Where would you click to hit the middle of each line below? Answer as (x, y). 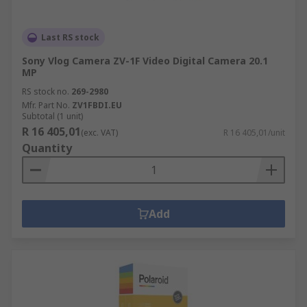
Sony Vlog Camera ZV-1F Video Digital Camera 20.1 (145, 61)
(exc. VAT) (99, 133)
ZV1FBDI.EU (97, 105)
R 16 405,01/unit (254, 133)
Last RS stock (70, 37)
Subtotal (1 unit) (52, 116)
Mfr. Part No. (46, 105)
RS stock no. (46, 91)
